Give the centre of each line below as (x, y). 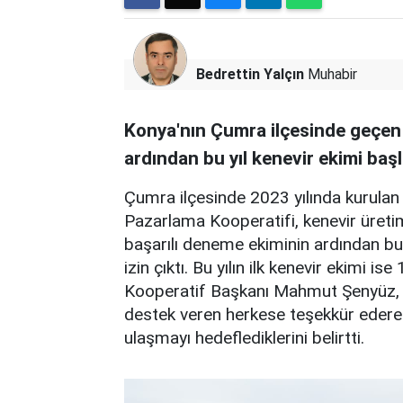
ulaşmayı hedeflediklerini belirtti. (244, 337)
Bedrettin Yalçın (250, 74)
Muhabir (331, 74)
